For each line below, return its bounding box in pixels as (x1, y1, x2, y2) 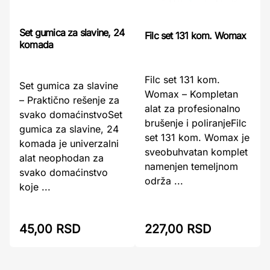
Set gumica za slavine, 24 (19, 26, 124, 39)
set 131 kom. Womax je (145, 131, 250, 143)
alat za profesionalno (145, 102, 240, 115)
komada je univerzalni (19, 137, 119, 149)
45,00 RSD (19, 221, 80, 236)
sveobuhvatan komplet (145, 145, 248, 158)
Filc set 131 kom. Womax (145, 29, 246, 42)
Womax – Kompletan (145, 87, 238, 100)
